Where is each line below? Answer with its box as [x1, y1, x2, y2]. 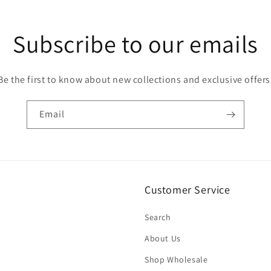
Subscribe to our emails [13, 28, 258, 59]
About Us [145, 233, 181, 244]
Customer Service [145, 183, 230, 197]
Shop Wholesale [145, 254, 208, 265]
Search [145, 212, 171, 223]
